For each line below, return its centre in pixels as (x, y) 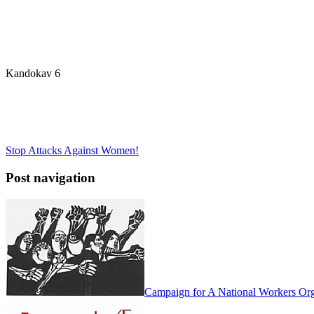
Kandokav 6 (33, 74)
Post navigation (50, 178)
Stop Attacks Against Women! (72, 151)
